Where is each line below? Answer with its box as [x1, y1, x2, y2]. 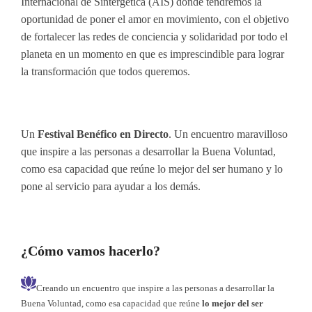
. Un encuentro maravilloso [169, 128, 288, 140]
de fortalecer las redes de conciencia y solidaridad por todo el [21, 31, 288, 42]
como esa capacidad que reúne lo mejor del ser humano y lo [21, 163, 283, 175]
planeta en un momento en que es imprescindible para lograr [21, 48, 284, 60]
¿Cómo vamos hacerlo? [21, 244, 160, 258]
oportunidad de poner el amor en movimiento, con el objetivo [21, 13, 289, 25]
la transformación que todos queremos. [21, 65, 190, 77]
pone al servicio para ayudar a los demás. [21, 180, 201, 192]
